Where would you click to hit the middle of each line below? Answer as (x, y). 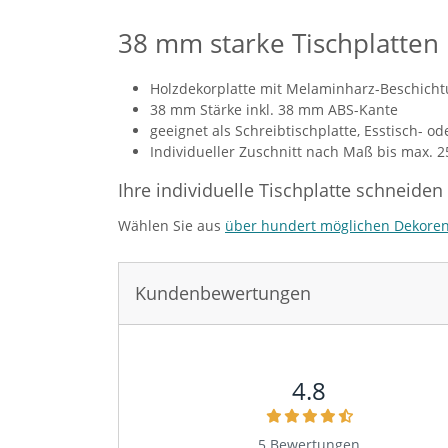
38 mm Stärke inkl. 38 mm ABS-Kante (274, 110)
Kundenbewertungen (223, 293)
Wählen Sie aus (171, 226)
